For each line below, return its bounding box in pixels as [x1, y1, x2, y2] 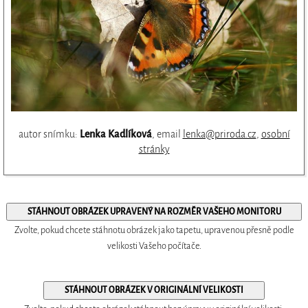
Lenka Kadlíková [79, 129, 152, 140]
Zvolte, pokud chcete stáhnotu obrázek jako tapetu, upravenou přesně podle [14, 225, 294, 236]
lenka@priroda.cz [182, 129, 256, 140]
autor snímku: [18, 129, 80, 140]
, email [151, 129, 183, 140]
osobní [261, 129, 290, 140]
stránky [138, 144, 170, 155]
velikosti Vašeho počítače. [107, 241, 201, 252]
